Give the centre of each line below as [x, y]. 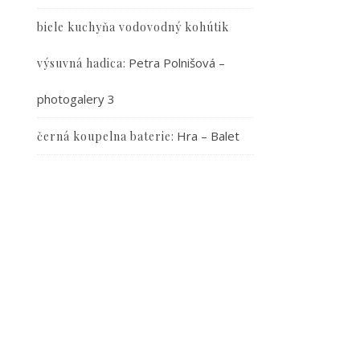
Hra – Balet [208, 136]
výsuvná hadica [80, 63]
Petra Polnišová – [177, 63]
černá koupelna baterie [104, 136]
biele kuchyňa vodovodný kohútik [133, 27]
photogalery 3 [76, 99]
